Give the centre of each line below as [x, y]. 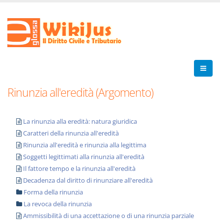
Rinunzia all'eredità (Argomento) [80, 92]
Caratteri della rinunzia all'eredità [71, 133]
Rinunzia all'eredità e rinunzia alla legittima [85, 145]
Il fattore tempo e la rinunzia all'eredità [79, 168]
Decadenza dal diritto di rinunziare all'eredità [88, 180]
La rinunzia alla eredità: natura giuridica [80, 121]
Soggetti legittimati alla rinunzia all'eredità [84, 157]
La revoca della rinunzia [58, 204]
